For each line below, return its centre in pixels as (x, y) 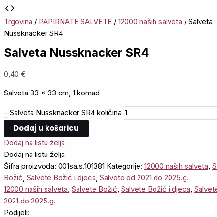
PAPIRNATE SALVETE (75, 22)
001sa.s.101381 (81, 166)
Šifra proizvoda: (31, 166)
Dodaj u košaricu (46, 128)
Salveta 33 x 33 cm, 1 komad (52, 93)
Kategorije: (125, 166)
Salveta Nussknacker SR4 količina (66, 113)
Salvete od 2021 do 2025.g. (144, 178)
